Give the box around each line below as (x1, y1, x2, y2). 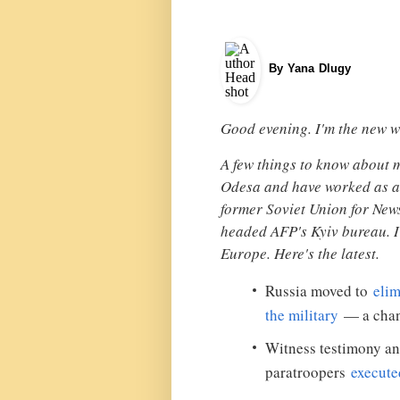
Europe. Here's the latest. (221, 242, 379, 263)
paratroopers (265, 362, 351, 383)
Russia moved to (265, 279, 368, 301)
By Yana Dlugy (269, 61, 352, 75)
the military (265, 304, 338, 326)
